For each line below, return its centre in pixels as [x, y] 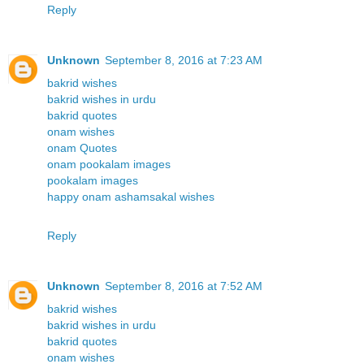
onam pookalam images [109, 164]
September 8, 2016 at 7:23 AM [184, 60]
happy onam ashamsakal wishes [131, 196]
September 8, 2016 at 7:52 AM [184, 286]
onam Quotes [82, 147]
